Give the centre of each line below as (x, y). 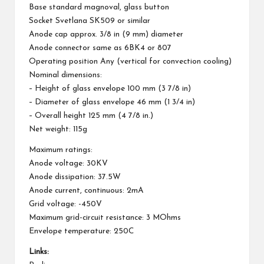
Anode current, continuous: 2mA (86, 191)
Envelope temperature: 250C (81, 232)
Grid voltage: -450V (65, 204)
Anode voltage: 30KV (68, 164)
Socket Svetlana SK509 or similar (90, 21)
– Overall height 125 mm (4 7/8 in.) (91, 116)
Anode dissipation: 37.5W (75, 177)
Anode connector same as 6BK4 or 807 (100, 48)
